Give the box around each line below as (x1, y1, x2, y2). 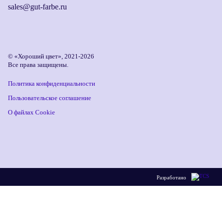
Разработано (157, 174, 186, 180)
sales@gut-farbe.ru (8, 2, 67, 11)
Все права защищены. (8, 61, 68, 68)
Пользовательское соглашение (8, 94, 91, 102)
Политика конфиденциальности (8, 80, 95, 87)
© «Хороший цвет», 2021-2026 (8, 53, 94, 60)
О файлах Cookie (8, 109, 55, 116)
